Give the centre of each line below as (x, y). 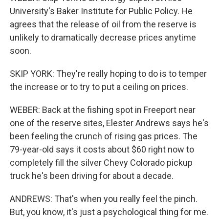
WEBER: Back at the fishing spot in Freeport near (103, 110)
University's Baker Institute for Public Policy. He (101, 11)
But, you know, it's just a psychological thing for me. (109, 212)
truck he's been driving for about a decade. (92, 176)
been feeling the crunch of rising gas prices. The (104, 136)
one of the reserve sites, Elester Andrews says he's (109, 123)
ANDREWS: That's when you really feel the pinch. (104, 199)
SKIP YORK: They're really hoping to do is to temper (108, 74)
